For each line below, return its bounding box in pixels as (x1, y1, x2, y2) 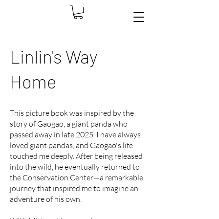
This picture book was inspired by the (10, 108, 134, 118)
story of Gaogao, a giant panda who (10, 118, 128, 129)
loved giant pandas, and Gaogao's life (10, 140, 133, 150)
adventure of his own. (10, 194, 82, 204)
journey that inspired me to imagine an (10, 183, 138, 193)
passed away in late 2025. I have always (10, 129, 141, 139)
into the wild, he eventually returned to (10, 161, 140, 172)
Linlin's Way (10, 45, 97, 67)
